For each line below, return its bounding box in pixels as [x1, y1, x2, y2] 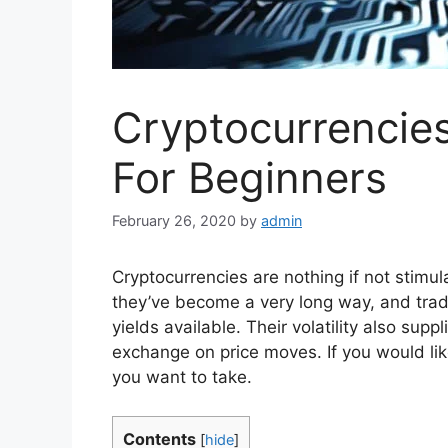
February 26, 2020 [112, 212, 236, 230]
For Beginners [112, 152, 387, 203]
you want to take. [112, 367, 257, 388]
